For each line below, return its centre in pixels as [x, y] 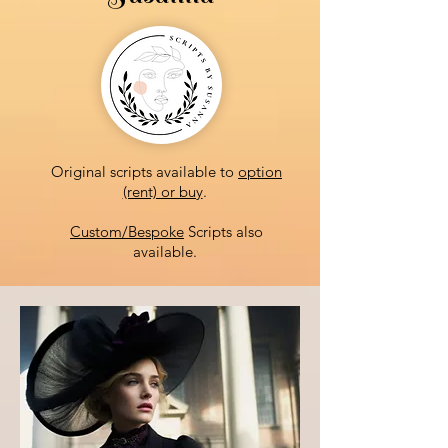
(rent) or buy [162, 191]
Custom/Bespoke [127, 231]
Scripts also [223, 231]
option [260, 171]
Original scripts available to [144, 171]
